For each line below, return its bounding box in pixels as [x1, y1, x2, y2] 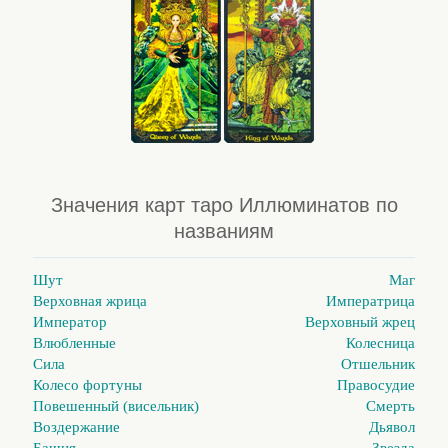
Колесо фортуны [33, 377, 142, 394]
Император [33, 314, 107, 331]
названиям [174, 220, 274, 243]
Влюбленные [33, 335, 116, 352]
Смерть [366, 398, 415, 415]
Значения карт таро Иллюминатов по [50, 194, 398, 217]
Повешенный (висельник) [33, 398, 199, 415]
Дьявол [369, 419, 415, 436]
